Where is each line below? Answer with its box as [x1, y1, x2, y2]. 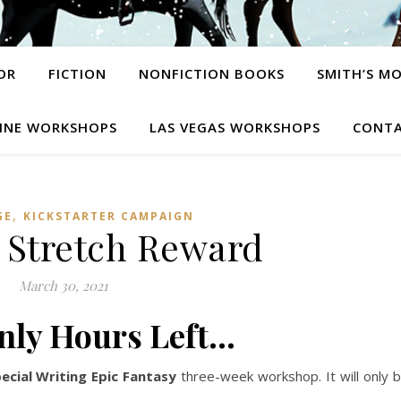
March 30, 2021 [18, 277, 108, 294]
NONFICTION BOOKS [138, 64, 285, 82]
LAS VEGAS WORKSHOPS [149, 118, 320, 136]
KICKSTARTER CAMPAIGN [23, 209, 194, 224]
